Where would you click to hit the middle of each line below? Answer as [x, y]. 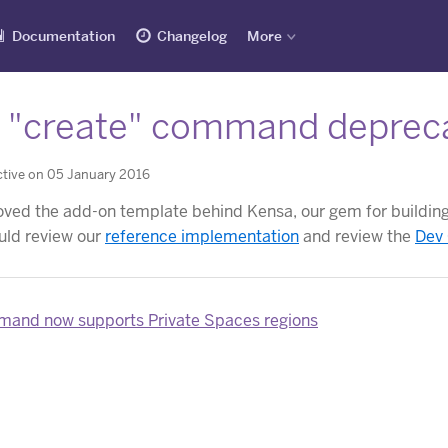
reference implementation [202, 236]
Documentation [63, 36]
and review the [357, 236]
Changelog [192, 36]
